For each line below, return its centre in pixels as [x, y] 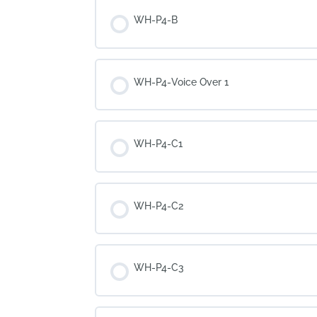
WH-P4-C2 [159, 206]
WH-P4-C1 [158, 144]
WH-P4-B [156, 20]
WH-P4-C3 [159, 267]
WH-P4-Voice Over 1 [181, 82]
